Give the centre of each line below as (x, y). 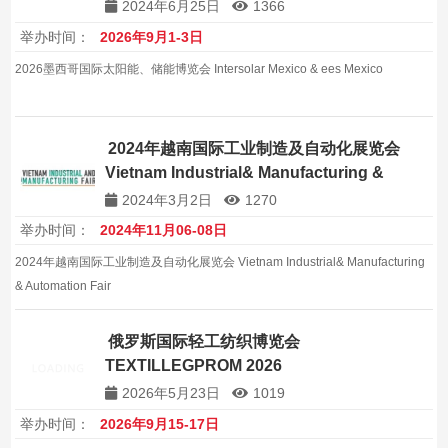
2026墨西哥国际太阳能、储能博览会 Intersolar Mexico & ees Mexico (199, 68)
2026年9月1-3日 (152, 36)
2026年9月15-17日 (160, 424)
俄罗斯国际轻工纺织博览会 (204, 342)
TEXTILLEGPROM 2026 (194, 366)
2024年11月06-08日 (164, 230)
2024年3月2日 (167, 199)
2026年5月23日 (171, 393)
